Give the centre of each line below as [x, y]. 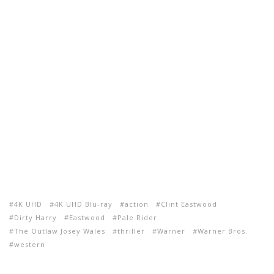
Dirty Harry [35, 218]
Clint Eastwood [189, 204]
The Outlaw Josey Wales [60, 231]
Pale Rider [137, 218]
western [30, 245]
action [137, 204]
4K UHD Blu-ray [83, 204]
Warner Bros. [223, 231]
